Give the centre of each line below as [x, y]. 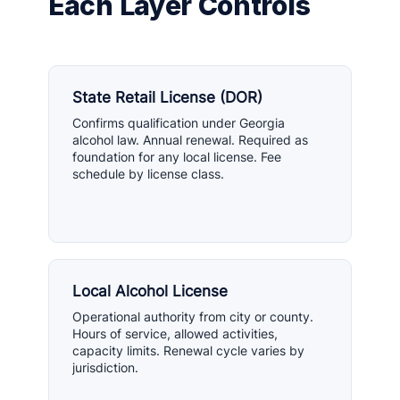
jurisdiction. [105, 367]
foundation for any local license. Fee [177, 157]
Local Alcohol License [150, 291]
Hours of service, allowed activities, [175, 333]
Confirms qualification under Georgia [179, 123]
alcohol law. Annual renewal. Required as [190, 140]
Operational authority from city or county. [193, 317]
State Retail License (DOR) [167, 97]
